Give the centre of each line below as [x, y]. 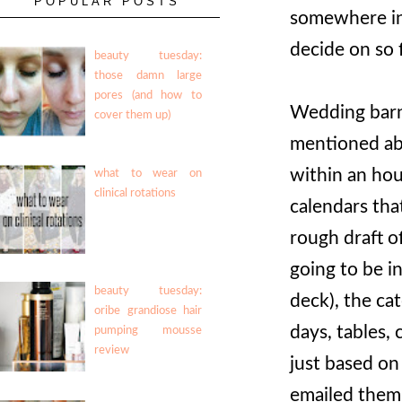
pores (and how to [148, 96]
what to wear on [148, 174]
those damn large [148, 76]
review [112, 351]
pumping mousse [148, 331]
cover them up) [133, 116]
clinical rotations [135, 194]
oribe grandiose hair [148, 311]
